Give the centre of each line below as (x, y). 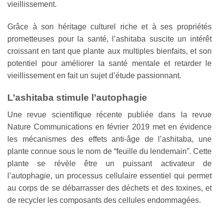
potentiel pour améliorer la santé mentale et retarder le (109, 64)
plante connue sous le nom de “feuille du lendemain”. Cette (109, 151)
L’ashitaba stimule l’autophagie (77, 97)
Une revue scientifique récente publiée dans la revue (109, 114)
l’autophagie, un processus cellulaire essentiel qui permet (109, 175)
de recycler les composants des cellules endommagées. (104, 200)
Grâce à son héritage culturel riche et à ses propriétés (109, 27)
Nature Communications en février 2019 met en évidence (109, 127)
